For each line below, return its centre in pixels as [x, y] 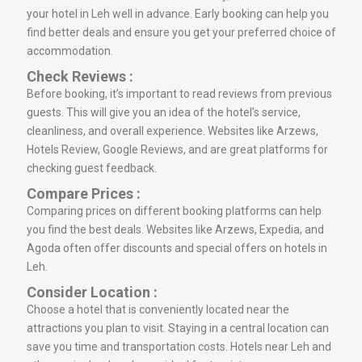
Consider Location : [92, 292]
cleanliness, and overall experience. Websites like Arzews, [173, 130]
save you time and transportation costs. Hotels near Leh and [179, 346]
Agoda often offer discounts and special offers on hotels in [177, 248]
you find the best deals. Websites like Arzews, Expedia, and [175, 229]
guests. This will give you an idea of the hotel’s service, [164, 112]
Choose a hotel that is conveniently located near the [158, 309]
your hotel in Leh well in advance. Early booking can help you [178, 13]
